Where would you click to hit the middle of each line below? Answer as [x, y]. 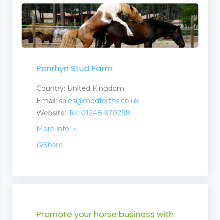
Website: [52, 113]
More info [54, 128]
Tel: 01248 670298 [99, 113]
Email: [48, 100]
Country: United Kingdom [80, 88]
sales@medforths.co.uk [99, 100]
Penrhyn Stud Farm [75, 68]
